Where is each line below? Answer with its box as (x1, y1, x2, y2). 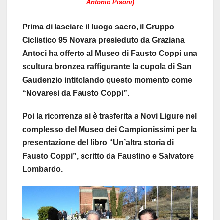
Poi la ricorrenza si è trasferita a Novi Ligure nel (22, 111, 197, 120)
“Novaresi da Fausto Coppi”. (22, 88, 129, 97)
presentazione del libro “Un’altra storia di (22, 138, 174, 147)
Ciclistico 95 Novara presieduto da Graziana (22, 35, 185, 44)
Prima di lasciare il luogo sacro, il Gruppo (22, 22, 174, 31)
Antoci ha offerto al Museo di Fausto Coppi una (22, 49, 197, 57)
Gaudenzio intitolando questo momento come (22, 75, 192, 84)
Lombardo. (22, 165, 63, 173)
